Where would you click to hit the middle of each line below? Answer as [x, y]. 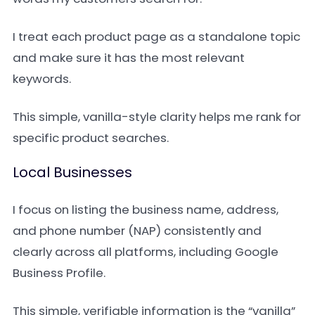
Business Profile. [59, 273]
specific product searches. [91, 138]
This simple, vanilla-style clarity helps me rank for [157, 117]
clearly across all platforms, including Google [146, 252]
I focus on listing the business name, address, [146, 210]
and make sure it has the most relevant [129, 58]
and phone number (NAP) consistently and [137, 231]
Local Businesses [72, 172]
